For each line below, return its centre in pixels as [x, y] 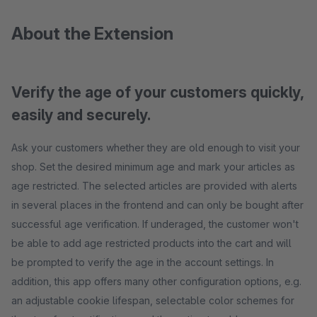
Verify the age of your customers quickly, [158, 92]
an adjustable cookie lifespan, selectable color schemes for [153, 300]
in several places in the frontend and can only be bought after [157, 205]
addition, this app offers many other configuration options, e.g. [156, 281]
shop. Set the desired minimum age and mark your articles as [153, 167]
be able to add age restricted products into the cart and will [151, 243]
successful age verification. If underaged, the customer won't [155, 224]
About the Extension [92, 34]
